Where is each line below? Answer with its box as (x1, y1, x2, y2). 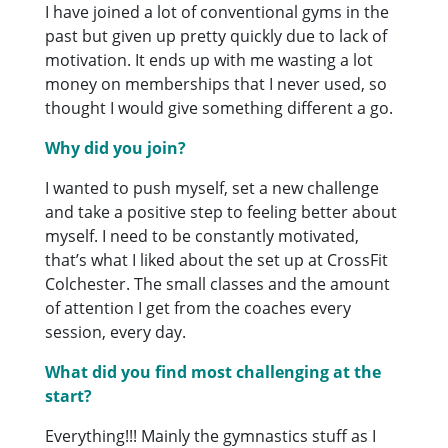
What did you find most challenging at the (45, 360, 382, 383)
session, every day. (45, 320, 187, 343)
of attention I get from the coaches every (45, 296, 352, 319)
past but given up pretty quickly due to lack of (45, 24, 388, 47)
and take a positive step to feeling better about (45, 200, 398, 223)
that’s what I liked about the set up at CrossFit (45, 248, 389, 271)
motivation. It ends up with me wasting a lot (45, 48, 374, 71)
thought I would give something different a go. (45, 96, 394, 119)
